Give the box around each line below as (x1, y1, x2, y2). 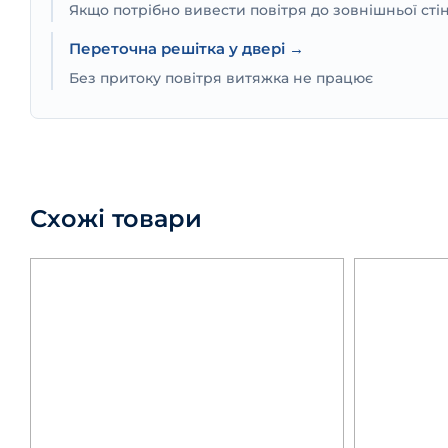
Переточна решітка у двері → (69, 38, 304, 58)
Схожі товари (30, 203, 202, 233)
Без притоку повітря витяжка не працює (69, 69, 373, 86)
